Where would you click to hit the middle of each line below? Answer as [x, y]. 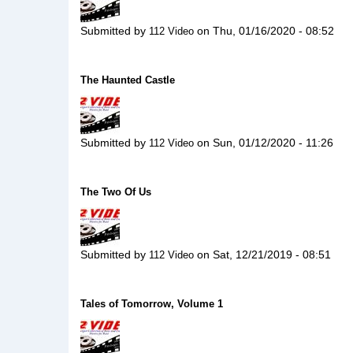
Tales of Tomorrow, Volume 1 [152, 304]
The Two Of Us [116, 192]
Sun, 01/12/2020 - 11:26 [273, 143]
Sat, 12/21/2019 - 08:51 [272, 255]
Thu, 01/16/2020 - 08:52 [273, 31]
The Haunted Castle [128, 80]
